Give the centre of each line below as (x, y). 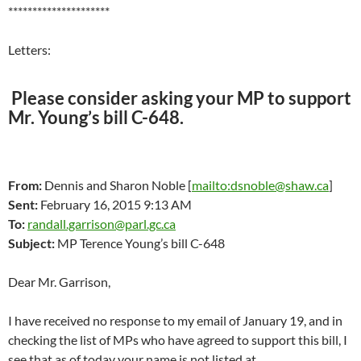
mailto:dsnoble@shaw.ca (260, 185)
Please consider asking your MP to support (180, 98)
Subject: (31, 243)
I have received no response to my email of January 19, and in (175, 320)
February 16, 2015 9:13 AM (115, 204)
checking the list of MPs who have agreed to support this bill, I (178, 340)
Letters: (29, 50)
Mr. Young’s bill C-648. (96, 117)
